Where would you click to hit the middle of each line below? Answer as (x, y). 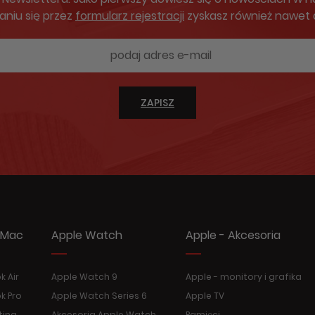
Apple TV (205, 296)
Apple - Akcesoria (233, 235)
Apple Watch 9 (84, 277)
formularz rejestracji (130, 16)
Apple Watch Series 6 (99, 296)
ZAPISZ (157, 103)
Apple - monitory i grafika (244, 277)
